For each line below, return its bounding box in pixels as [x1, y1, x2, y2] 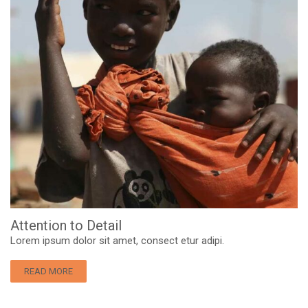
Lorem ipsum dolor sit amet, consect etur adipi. [10, 234, 224, 247]
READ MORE [24, 266, 73, 276]
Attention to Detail [10, 217, 122, 234]
